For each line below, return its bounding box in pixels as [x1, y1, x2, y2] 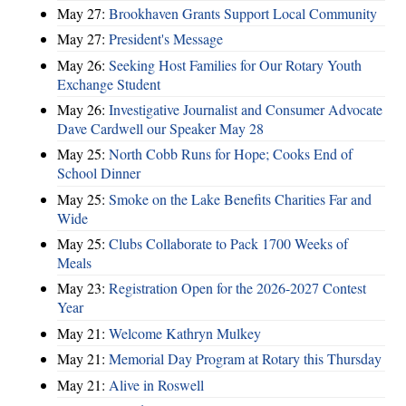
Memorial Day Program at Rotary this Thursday [109, 349, 382, 369]
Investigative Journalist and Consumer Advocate [109, 99, 382, 119]
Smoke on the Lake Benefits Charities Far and [109, 188, 372, 208]
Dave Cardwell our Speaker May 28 [57, 118, 264, 138]
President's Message [109, 29, 223, 49]
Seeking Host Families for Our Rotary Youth [109, 54, 362, 74]
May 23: [57, 278, 109, 298]
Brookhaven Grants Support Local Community [109, 3, 377, 23]
